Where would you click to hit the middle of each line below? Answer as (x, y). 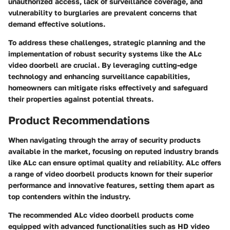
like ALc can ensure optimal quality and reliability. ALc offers (115, 162)
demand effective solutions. (57, 24)
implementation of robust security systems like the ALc (105, 54)
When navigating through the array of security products (104, 140)
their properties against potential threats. (81, 99)
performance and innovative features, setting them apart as (111, 185)
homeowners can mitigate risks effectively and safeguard (108, 88)
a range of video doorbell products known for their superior (110, 174)
